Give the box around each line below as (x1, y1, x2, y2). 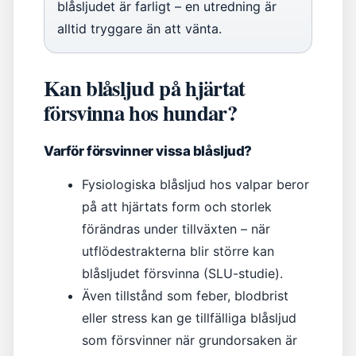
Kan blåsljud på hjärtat (44, 72, 246, 103)
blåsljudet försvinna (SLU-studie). (82, 265, 283, 281)
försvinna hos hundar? (44, 97, 237, 128)
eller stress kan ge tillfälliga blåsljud (82, 310, 296, 326)
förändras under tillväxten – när (82, 221, 270, 237)
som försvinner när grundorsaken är (82, 332, 297, 348)
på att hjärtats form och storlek (82, 199, 272, 215)
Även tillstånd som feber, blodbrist (82, 288, 288, 304)
